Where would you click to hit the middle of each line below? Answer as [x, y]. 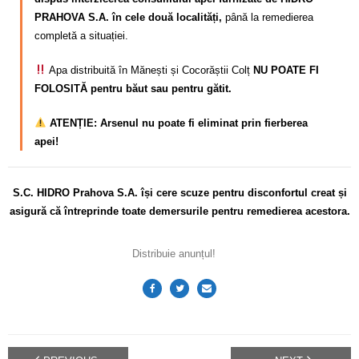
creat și [329, 192]
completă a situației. [81, 36]
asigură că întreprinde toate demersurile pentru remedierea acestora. [179, 211]
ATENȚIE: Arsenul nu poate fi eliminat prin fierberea [178, 123]
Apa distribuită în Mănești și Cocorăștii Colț [149, 71]
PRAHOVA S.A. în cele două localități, [128, 18]
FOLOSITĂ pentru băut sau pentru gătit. [133, 89]
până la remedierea [268, 18]
